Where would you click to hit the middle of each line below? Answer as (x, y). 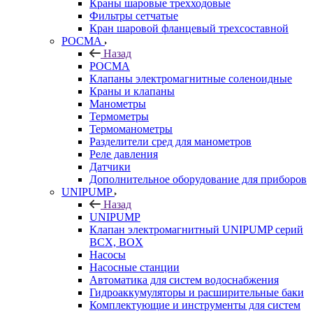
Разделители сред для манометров (170, 141)
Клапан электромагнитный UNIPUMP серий (196, 229)
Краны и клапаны (132, 91)
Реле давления (124, 154)
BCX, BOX (116, 242)
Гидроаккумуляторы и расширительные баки (197, 292)
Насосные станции (134, 267)
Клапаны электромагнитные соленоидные (191, 78)
